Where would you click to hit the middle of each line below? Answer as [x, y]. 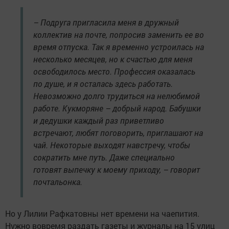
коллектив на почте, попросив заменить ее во [119, 34]
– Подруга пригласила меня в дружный [106, 22]
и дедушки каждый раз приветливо [99, 120]
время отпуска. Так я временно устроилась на [119, 47]
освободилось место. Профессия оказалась [114, 71]
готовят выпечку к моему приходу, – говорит [117, 169]
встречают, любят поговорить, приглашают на [118, 132]
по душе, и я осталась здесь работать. [103, 83]
